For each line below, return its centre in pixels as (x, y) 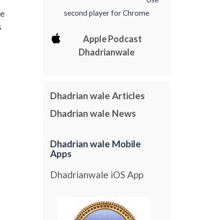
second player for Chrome (107, 13)
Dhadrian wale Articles (98, 96)
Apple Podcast (113, 39)
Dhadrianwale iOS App (97, 174)
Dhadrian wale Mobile (96, 144)
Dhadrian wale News (93, 113)
